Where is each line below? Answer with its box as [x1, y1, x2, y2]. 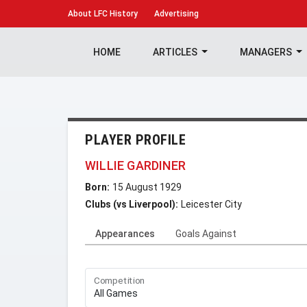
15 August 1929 [112, 182, 182, 193]
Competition [94, 275, 145, 286]
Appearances [95, 228, 155, 239]
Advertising [154, 9, 199, 19]
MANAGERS [239, 47, 294, 58]
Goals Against [175, 228, 236, 239]
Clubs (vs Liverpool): [85, 199, 178, 210]
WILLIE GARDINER [85, 158, 186, 173]
